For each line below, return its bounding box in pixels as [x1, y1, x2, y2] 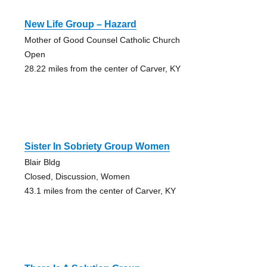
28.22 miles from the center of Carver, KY [24, 63, 181, 73]
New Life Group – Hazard [24, 18, 136, 29]
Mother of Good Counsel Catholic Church [24, 35, 180, 45]
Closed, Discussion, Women [24, 171, 130, 181]
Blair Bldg [24, 157, 60, 167]
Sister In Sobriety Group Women [24, 141, 170, 151]
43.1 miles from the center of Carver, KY [24, 185, 176, 195]
